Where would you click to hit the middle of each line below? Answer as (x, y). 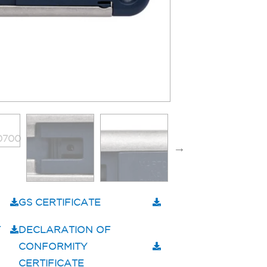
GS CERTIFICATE (59, 202)
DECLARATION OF (64, 230)
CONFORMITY (52, 246)
